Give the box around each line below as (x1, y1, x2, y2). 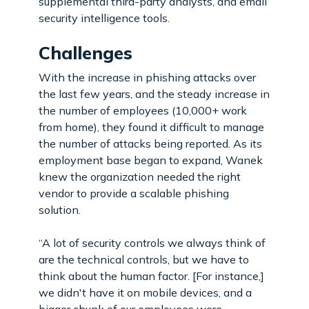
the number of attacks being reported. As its (39, 136, 262, 150)
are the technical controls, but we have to (39, 252, 249, 266)
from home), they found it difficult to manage (39, 119, 264, 134)
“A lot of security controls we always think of (39, 235, 266, 250)
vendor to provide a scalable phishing (39, 186, 229, 200)
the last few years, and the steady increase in (39, 86, 270, 101)
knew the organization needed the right (39, 169, 241, 183)
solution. (39, 202, 86, 217)
